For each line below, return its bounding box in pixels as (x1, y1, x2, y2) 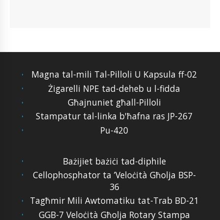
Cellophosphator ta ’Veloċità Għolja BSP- (32, 169, 196, 181)
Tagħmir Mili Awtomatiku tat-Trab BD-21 (29, 194, 199, 207)
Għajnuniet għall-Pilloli (67, 96, 161, 109)
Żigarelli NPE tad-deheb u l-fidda (48, 82, 181, 94)
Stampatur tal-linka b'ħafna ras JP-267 (36, 110, 193, 122)
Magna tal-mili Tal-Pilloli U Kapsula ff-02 (31, 68, 197, 81)
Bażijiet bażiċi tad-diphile (62, 155, 166, 167)
